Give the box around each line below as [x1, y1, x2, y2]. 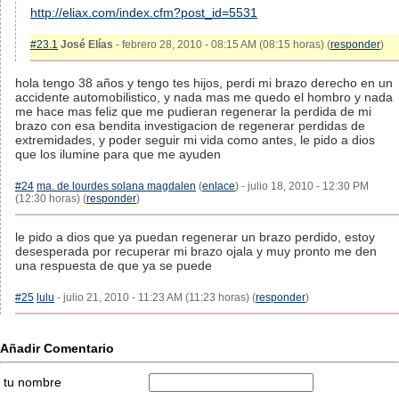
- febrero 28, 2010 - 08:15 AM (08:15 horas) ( [113, 38, 330, 51]
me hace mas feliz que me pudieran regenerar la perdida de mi [15, 104, 371, 118]
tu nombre [4, 375, 61, 389]
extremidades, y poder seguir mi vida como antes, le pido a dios [15, 133, 375, 147]
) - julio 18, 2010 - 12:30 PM [235, 180, 369, 192]
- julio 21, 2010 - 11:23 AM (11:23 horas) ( [54, 291, 256, 304]
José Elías [61, 38, 113, 51]
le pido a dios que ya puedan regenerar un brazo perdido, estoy [15, 230, 375, 244]
